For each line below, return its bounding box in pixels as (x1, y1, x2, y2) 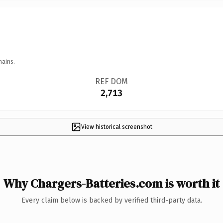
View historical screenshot (81, 123, 152, 130)
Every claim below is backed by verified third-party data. (21, 196, 202, 205)
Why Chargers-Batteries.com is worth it (3, 175, 220, 192)
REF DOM (95, 76, 128, 86)
